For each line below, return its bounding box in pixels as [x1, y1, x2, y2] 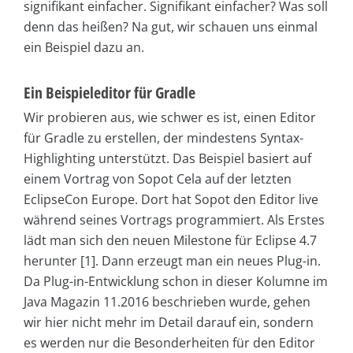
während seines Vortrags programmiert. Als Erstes [24, 211, 325, 229]
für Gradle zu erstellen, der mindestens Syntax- [24, 129, 303, 147]
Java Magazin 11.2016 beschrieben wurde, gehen [24, 293, 310, 311]
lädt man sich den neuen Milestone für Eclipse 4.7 [24, 232, 317, 250]
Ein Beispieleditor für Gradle [24, 82, 195, 104]
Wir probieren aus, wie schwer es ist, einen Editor [24, 109, 316, 127]
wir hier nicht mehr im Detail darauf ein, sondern [24, 314, 314, 332]
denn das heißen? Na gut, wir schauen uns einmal [24, 18, 318, 36]
